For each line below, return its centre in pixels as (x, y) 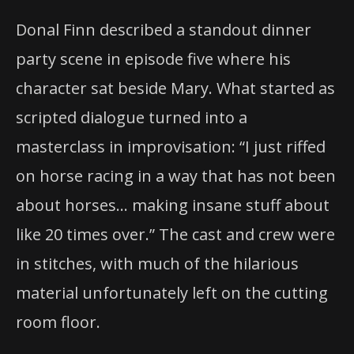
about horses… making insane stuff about (173, 205)
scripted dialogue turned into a (132, 118)
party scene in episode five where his (153, 59)
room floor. (58, 322)
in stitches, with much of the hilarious (157, 264)
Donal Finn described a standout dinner (164, 30)
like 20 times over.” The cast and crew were (175, 235)
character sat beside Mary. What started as (175, 88)
